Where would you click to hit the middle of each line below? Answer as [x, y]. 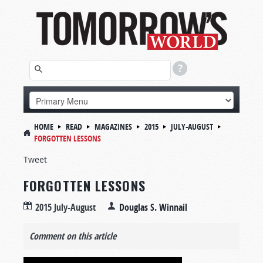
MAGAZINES [113, 127]
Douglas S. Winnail [153, 207]
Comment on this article [73, 236]
